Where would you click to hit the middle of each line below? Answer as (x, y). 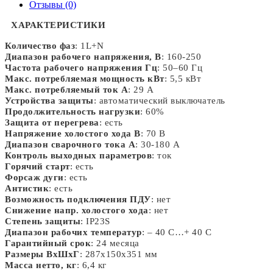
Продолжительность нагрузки (73, 112)
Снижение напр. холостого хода (77, 210)
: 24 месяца (115, 243)
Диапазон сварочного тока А (70, 144)
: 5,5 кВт (183, 79)
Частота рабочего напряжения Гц (81, 68)
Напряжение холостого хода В (73, 133)
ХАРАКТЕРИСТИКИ (58, 25)
